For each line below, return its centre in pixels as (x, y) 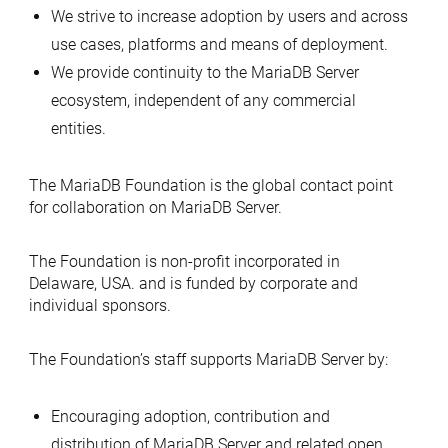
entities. (78, 128)
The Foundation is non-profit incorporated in (184, 261)
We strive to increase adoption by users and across (229, 16)
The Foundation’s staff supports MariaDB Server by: (208, 359)
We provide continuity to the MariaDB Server (204, 72)
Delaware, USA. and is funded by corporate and (193, 283)
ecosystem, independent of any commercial (203, 100)
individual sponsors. (99, 305)
